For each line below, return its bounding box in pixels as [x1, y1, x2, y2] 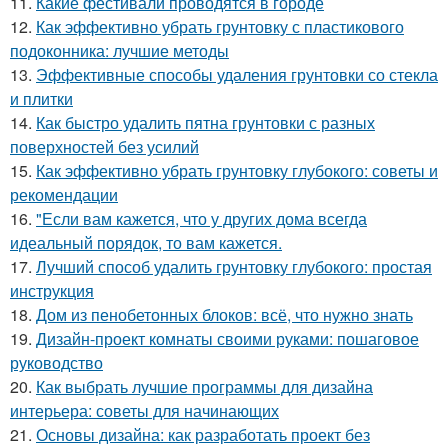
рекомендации [10, 183, 118, 207]
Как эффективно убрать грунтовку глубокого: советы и [36, 159, 438, 183]
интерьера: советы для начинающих [10, 399, 279, 423]
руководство [10, 351, 103, 375]
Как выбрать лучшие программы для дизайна [36, 375, 373, 399]
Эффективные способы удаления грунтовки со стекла [36, 63, 438, 87]
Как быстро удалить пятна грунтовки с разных [36, 111, 375, 135]
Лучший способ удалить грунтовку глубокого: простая [36, 255, 432, 279]
